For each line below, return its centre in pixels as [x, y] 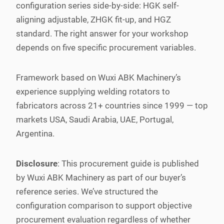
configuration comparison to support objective [104, 205]
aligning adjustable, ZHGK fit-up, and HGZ [93, 19]
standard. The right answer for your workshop [102, 33]
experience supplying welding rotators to [93, 91]
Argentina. [35, 133]
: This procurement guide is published [128, 163]
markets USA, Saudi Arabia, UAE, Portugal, [95, 119]
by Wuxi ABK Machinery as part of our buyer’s [101, 177]
